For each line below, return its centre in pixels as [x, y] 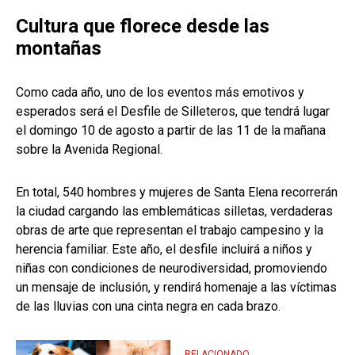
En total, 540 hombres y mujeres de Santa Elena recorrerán [177, 193]
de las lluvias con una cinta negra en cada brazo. [148, 307]
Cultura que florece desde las [143, 27]
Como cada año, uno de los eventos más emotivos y [160, 93]
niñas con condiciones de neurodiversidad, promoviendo [172, 269]
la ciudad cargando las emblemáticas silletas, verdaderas [174, 212]
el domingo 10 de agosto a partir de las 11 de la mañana [171, 131]
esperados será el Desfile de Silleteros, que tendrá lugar [173, 112]
